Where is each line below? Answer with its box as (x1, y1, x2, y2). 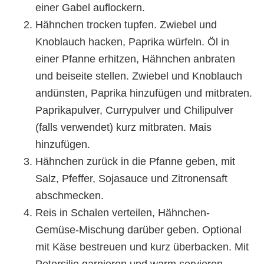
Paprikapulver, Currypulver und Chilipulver (35, 104, 233, 117)
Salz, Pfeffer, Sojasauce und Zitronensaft (35, 173, 227, 185)
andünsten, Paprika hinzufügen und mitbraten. (35, 87, 252, 100)
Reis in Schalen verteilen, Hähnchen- (35, 207, 210, 219)
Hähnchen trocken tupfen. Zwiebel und (35, 19, 217, 31)
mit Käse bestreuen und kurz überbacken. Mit (35, 241, 249, 253)
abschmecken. (35, 190, 104, 202)
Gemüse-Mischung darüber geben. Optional (35, 224, 242, 236)
